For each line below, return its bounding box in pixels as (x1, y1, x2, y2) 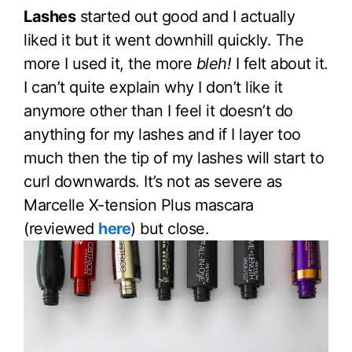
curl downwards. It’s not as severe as (24, 172, 282, 191)
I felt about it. (231, 54, 328, 73)
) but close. (130, 219, 209, 238)
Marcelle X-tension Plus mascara (24, 196, 254, 214)
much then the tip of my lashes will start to (24, 148, 324, 167)
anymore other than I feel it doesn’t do (24, 101, 293, 120)
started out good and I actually (75, 7, 295, 26)
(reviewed (24, 219, 98, 238)
